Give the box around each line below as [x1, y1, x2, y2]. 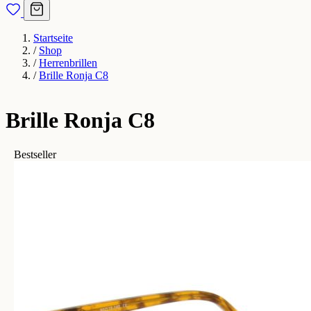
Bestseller [14, 148, 56, 160]
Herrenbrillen [39, 57, 97, 69]
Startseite [33, 32, 73, 44]
